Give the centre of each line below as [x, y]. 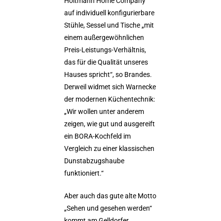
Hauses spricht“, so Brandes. [108, 74]
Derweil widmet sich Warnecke [110, 87]
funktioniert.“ [84, 173]
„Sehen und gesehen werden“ [108, 208]
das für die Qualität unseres [106, 62]
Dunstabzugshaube [94, 161]
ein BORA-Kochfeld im [97, 136]
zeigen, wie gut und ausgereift [110, 124]
